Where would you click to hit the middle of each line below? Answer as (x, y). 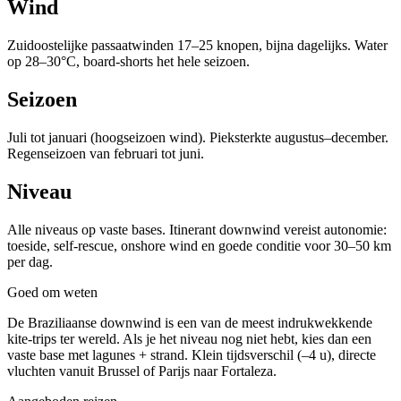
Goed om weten (52, 292)
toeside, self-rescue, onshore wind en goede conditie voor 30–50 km (199, 245)
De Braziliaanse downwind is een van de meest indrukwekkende (190, 322)
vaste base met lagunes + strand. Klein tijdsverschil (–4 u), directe (192, 354)
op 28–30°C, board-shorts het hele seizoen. (128, 62)
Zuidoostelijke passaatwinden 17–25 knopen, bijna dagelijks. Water (197, 46)
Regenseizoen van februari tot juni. (106, 154)
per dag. (30, 261)
